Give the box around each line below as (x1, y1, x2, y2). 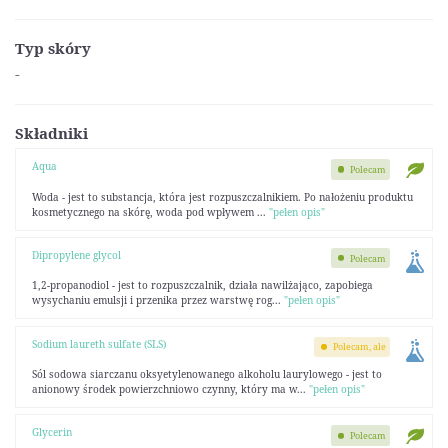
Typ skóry (15, 37, 91, 58)
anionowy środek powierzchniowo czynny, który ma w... (31, 382, 309, 397)
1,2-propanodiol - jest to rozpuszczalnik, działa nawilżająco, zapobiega (31, 278, 373, 293)
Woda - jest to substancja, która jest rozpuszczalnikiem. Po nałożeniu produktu (31, 189, 413, 204)
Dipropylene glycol (31, 247, 121, 262)
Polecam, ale (333, 340, 387, 354)
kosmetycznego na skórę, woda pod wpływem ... (31, 204, 269, 219)
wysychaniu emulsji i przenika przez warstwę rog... (31, 293, 284, 308)
